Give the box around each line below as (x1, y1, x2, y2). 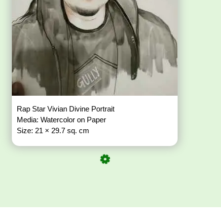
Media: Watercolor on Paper (17, 115, 109, 124)
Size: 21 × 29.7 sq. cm (17, 126, 90, 135)
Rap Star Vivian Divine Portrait (17, 105, 117, 113)
